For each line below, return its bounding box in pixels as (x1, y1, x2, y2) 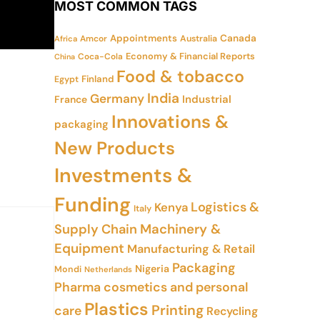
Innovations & (111, 110, 229, 134)
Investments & (54, 163, 192, 189)
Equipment (54, 240, 124, 257)
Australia (180, 33, 217, 44)
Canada (220, 32, 256, 44)
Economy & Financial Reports (126, 50, 255, 62)
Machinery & (140, 221, 221, 238)
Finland (81, 73, 114, 85)
